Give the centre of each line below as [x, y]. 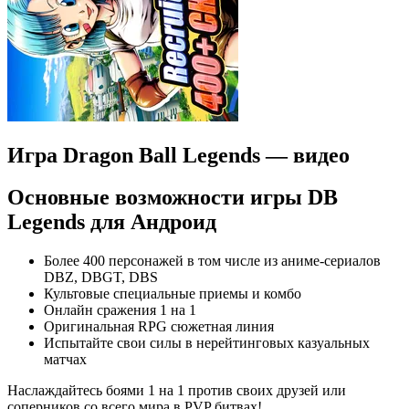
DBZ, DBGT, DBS [101, 278]
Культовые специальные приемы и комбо [173, 294]
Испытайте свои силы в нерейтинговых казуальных [207, 343]
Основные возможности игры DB [173, 198]
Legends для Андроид [112, 222]
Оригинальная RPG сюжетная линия [159, 327]
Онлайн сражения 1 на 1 [120, 310]
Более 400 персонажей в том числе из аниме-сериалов [212, 261]
